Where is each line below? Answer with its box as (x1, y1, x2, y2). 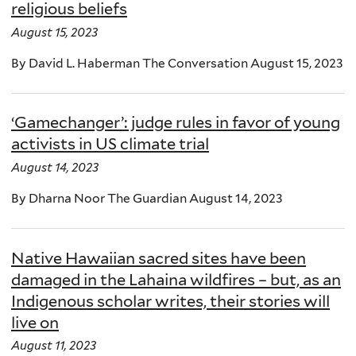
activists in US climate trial (11, 134, 209, 154)
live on (11, 312, 59, 332)
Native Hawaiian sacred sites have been (11, 248, 306, 268)
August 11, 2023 (11, 339, 96, 354)
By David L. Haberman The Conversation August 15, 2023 (11, 55, 343, 71)
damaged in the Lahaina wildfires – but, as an (11, 269, 341, 289)
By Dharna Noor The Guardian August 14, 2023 (11, 190, 283, 206)
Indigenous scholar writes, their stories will (11, 291, 330, 311)
